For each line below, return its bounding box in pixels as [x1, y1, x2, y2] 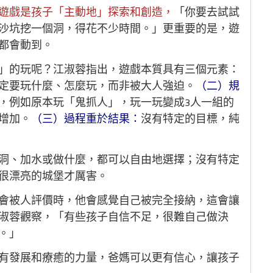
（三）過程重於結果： [31, 112, 141, 126]
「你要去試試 [174, 5, 239, 19]
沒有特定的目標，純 [141, 112, 239, 126]
